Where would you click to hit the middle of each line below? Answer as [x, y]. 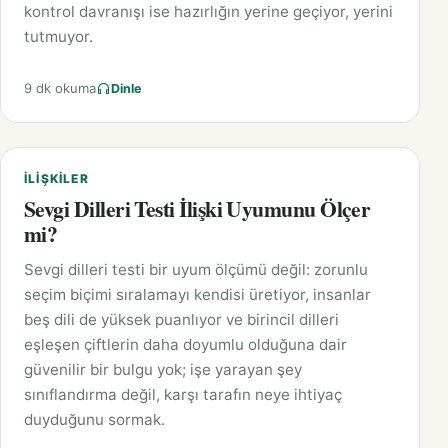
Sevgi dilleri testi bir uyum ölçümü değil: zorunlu [196, 270]
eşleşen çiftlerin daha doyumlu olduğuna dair [185, 345]
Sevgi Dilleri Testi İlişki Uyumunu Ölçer [197, 209]
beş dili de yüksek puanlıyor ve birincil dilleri [181, 320]
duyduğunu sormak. [94, 420]
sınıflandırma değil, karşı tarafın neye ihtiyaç [183, 395]
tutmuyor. [58, 37]
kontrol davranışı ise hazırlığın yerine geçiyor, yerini [208, 12]
